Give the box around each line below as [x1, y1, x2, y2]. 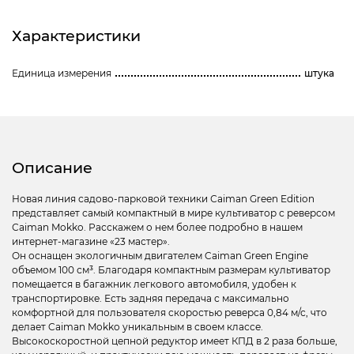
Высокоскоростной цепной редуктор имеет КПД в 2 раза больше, [12, 334, 337, 347]
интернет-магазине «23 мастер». [12, 235, 170, 247]
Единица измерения [12, 66, 111, 79]
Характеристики [12, 26, 141, 45]
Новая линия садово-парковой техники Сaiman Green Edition [12, 192, 314, 205]
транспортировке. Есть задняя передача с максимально [12, 292, 289, 304]
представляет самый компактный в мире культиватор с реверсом [12, 206, 335, 219]
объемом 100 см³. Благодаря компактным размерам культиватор [12, 263, 330, 276]
